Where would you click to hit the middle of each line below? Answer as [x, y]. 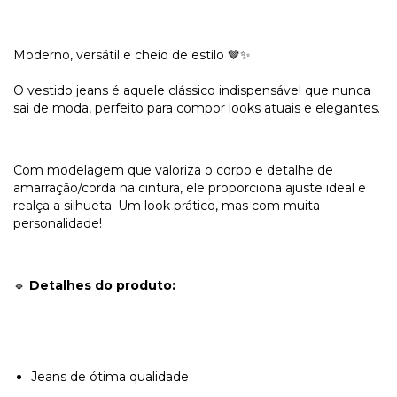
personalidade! [58, 224]
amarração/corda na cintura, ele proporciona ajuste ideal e [190, 188]
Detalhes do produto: [102, 286]
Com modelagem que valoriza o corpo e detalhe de [173, 171]
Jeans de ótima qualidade [110, 377]
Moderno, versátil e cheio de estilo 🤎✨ [132, 55]
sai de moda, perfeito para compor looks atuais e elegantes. [197, 109]
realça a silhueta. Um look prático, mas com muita [167, 206]
